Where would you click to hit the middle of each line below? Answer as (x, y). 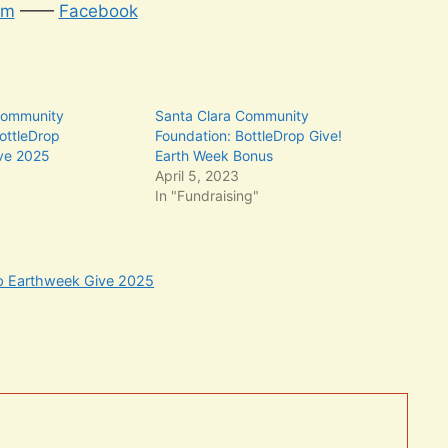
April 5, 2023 (197, 175)
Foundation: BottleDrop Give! (249, 135)
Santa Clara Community (232, 115)
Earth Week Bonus (214, 155)
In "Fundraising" (207, 195)
